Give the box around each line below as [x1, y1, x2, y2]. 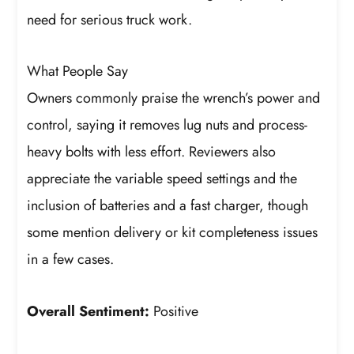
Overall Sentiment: [27, 300, 150, 322]
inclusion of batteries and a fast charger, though [27, 195, 309, 217]
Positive [149, 300, 199, 322]
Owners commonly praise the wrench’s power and [27, 88, 321, 109]
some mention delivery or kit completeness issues [27, 222, 318, 243]
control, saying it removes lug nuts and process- [27, 115, 308, 136]
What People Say [27, 61, 129, 82]
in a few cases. [27, 249, 115, 270]
